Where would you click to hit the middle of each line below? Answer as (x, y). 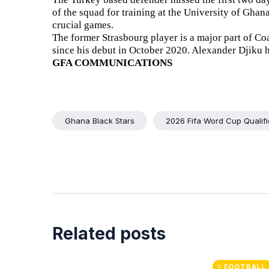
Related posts (109, 234)
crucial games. (83, 25)
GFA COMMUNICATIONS (112, 63)
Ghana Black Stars (100, 121)
